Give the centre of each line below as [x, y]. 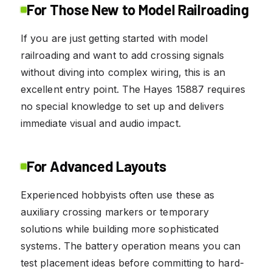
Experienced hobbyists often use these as [118, 195]
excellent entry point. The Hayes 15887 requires [133, 89]
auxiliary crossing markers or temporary [115, 212]
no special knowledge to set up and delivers [123, 106]
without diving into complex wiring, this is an [123, 72]
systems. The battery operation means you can [131, 246]
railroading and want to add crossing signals [123, 55]
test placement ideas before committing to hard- [132, 263]
